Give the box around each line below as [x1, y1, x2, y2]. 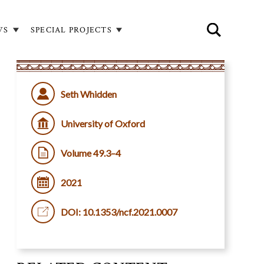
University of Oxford [60, 117, 145, 129]
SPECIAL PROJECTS [30, 24, 112, 35]
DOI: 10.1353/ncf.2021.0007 [60, 206, 177, 217]
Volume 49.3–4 [60, 147, 121, 159]
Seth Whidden [60, 88, 117, 100]
